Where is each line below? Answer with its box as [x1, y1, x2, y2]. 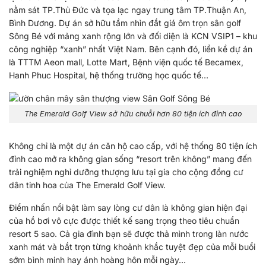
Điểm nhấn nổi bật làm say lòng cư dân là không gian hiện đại [9, 202, 247, 213]
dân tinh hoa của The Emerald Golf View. [9, 180, 166, 191]
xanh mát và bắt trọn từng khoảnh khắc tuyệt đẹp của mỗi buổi [9, 242, 255, 252]
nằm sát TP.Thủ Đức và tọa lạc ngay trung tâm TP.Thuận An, [9, 4, 246, 15]
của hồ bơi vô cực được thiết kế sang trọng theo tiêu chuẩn [9, 216, 239, 226]
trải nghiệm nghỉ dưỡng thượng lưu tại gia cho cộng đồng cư [9, 167, 243, 178]
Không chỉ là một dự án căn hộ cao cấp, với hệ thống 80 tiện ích [9, 141, 257, 151]
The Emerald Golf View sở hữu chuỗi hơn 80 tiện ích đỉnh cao [24, 109, 242, 118]
